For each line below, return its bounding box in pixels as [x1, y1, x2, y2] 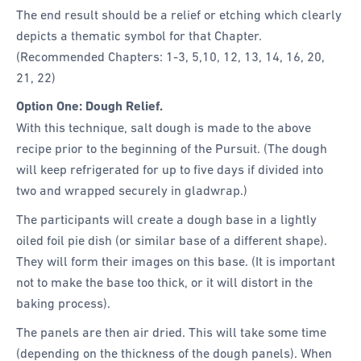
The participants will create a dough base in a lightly [16, 212, 317, 227]
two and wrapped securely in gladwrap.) [16, 183, 247, 198]
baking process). [16, 296, 110, 311]
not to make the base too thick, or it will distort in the [16, 275, 313, 290]
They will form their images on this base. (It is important [16, 254, 335, 269]
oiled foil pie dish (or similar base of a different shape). [16, 233, 327, 248]
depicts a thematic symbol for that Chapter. [16, 27, 262, 43]
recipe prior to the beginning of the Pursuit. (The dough [16, 141, 327, 156]
